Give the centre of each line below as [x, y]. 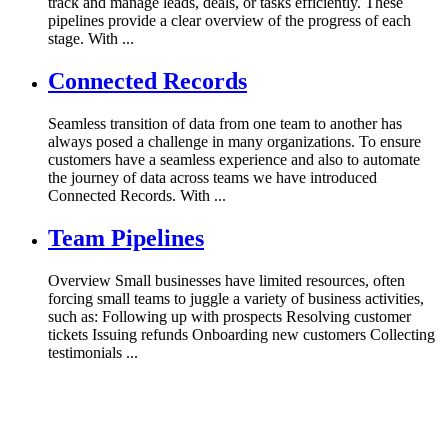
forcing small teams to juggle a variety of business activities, [236, 298]
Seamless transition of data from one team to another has [225, 123]
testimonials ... [93, 352]
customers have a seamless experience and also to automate [234, 159]
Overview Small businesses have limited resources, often [226, 280]
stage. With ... [91, 39]
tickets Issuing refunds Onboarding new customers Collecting [241, 334]
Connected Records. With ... [137, 195]
